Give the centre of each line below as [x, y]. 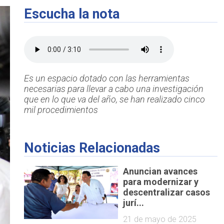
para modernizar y [161, 181]
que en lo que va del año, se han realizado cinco [114, 99]
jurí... [134, 202]
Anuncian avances [160, 171]
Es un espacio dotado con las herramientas [106, 78]
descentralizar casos [167, 192]
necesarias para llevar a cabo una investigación [113, 89]
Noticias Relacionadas [92, 148]
